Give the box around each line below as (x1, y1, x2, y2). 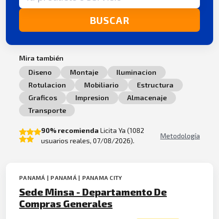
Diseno (28, 68, 52, 77)
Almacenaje (127, 93, 167, 102)
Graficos (28, 93, 57, 102)
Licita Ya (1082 (99, 126, 145, 135)
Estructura (137, 81, 174, 89)
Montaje (69, 68, 98, 77)
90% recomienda (41, 126, 99, 135)
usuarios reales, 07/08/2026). (41, 136, 135, 145)
